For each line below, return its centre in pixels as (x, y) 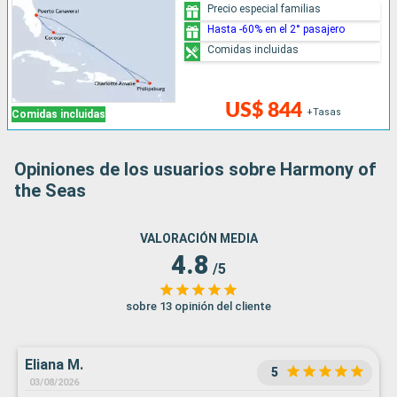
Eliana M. (54, 365)
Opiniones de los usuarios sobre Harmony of (195, 170)
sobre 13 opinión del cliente (198, 307)
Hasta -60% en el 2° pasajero (276, 29)
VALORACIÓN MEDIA (198, 239)
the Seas (50, 191)
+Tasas (323, 113)
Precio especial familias (265, 8)
